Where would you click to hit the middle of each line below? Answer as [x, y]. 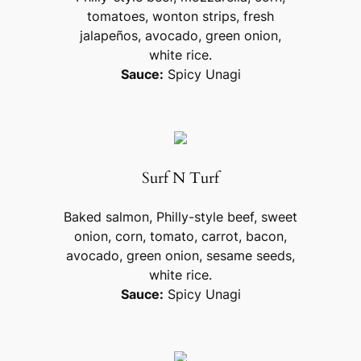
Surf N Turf [180, 178]
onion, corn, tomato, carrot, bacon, [180, 237]
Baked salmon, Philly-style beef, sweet [180, 217]
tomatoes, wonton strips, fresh [180, 16]
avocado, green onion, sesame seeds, [180, 256]
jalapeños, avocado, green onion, [180, 35]
